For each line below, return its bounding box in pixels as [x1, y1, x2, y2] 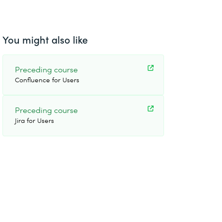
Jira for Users [15, 115, 54, 125]
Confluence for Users [15, 74, 79, 84]
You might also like [2, 32, 88, 46]
